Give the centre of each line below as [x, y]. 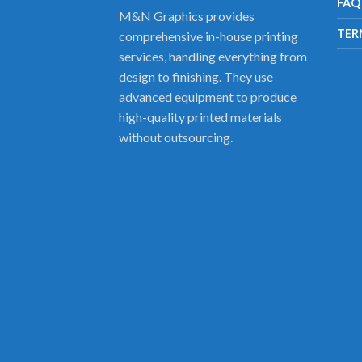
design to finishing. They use [196, 77]
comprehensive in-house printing [208, 36]
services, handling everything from [213, 57]
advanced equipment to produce [208, 97]
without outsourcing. [176, 137]
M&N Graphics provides [187, 16]
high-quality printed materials [200, 117]
